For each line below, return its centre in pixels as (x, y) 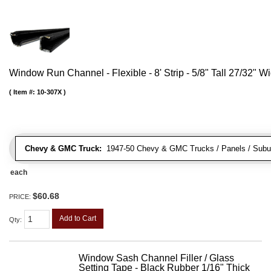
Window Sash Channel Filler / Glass (156, 258)
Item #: (25, 92)
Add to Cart (78, 218)
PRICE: (21, 196)
